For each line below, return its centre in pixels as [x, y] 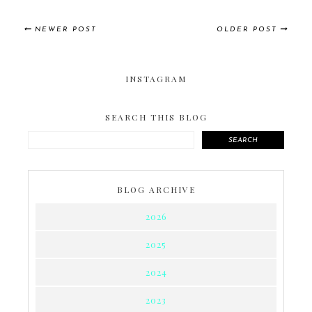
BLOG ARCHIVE [156, 190]
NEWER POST [66, 30]
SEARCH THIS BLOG [156, 117]
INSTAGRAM [156, 79]
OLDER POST [247, 30]
